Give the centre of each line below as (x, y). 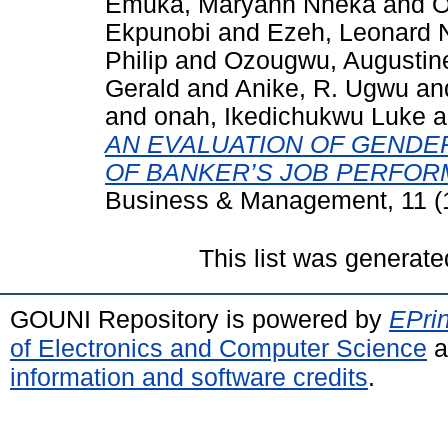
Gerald (142, 88)
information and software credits (189, 376)
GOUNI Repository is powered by (199, 318)
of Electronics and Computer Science (218, 347)
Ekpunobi (158, 32)
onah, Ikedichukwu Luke (290, 116)
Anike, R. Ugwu (322, 88)
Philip (136, 60)
